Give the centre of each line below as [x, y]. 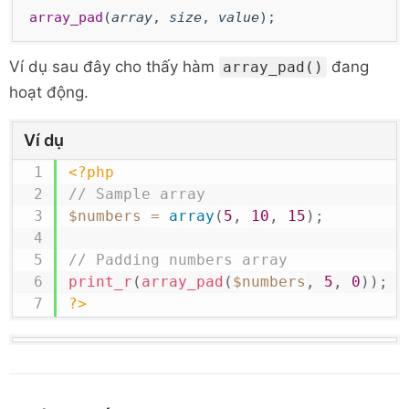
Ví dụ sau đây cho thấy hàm [114, 67]
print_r [100, 282]
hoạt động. [49, 92]
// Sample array [136, 194]
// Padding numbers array [182, 260]
